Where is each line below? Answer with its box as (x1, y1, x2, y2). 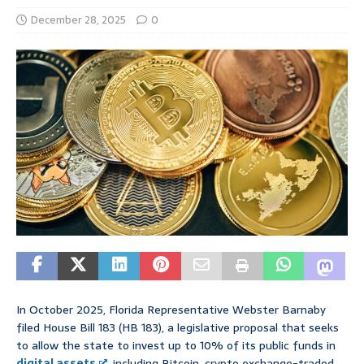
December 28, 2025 (31, 11, 126, 29)
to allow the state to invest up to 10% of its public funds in (16, 336, 336, 355)
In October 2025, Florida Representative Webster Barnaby (16, 301, 326, 319)
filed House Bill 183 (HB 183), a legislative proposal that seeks (16, 318, 339, 337)
